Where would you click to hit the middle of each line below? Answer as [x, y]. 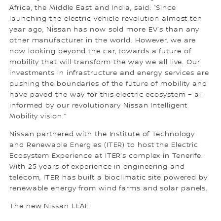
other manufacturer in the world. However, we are [103, 40]
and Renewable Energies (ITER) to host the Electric [104, 145]
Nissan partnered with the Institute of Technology [102, 134]
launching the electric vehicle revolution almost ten [106, 18]
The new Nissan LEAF [50, 206]
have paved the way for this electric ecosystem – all [106, 94]
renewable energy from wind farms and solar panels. [109, 188]
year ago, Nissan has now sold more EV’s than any [105, 29]
